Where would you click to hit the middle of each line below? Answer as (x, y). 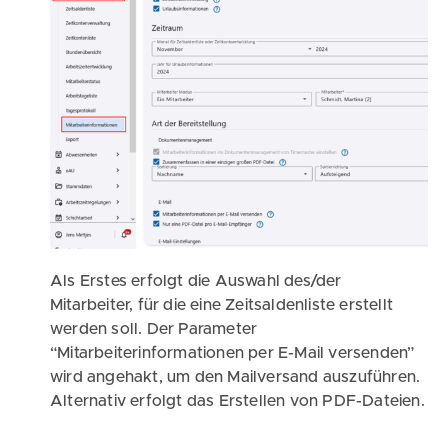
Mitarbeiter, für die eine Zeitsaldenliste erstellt (222, 305)
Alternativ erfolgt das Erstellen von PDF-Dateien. (237, 401)
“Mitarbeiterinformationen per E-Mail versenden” (232, 353)
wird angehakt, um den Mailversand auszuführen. (235, 377)
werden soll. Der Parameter (154, 329)
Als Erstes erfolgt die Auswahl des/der (196, 281)
